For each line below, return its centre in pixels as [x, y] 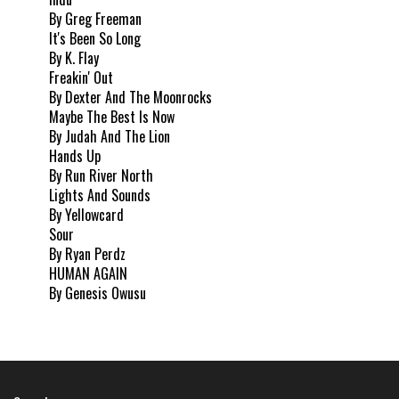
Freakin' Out [81, 77]
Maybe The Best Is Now [112, 116]
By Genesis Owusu [98, 293]
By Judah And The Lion [110, 136]
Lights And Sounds [100, 195]
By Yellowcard [86, 214]
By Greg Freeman [95, 18]
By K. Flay [74, 57]
